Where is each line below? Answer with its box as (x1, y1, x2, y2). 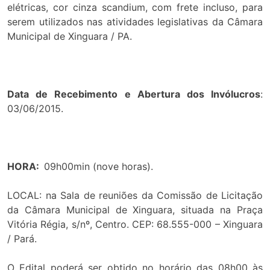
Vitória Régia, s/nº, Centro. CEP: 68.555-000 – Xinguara (7, 218, 263, 230)
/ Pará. (7, 232, 37, 245)
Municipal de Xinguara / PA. (7, 30, 132, 42)
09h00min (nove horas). (44, 160, 153, 172)
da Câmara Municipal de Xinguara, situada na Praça (7, 203, 263, 216)
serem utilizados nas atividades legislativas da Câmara (7, 15, 263, 28)
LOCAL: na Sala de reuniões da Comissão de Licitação (7, 189, 263, 201)
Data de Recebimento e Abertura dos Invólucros (7, 87, 260, 100)
